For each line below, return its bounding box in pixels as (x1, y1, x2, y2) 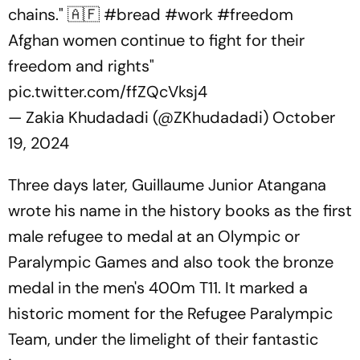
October (272, 107, 335, 128)
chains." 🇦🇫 (8, 4, 104, 25)
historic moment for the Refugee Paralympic (8, 303, 333, 324)
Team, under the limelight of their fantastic (8, 329, 318, 350)
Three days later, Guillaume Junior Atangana (8, 174, 326, 195)
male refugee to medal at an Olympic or (8, 226, 300, 247)
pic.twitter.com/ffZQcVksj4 (8, 81, 207, 102)
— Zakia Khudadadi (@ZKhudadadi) (8, 107, 272, 128)
